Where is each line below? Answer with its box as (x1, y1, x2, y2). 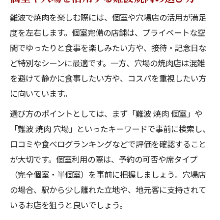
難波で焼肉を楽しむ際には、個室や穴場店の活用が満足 (10, 11, 206, 23)
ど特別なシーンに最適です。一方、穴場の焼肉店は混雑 (10, 57, 205, 69)
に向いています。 (10, 87, 72, 99)
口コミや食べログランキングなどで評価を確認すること (10, 138, 206, 150)
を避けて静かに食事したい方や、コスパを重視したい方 (10, 72, 206, 84)
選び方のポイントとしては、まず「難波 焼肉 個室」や (10, 108, 202, 119)
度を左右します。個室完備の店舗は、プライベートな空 (10, 27, 205, 38)
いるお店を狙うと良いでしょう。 (10, 199, 127, 211)
